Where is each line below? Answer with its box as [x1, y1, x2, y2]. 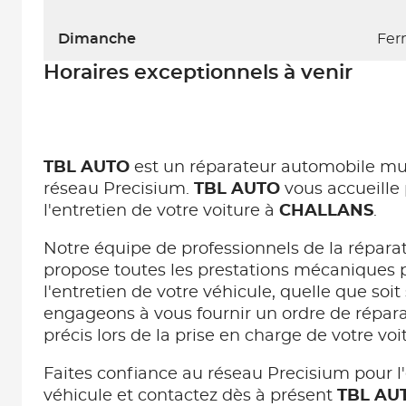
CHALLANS [279, 203, 373, 219]
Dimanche [58, 32, 136, 46]
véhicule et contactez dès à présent [43, 388, 337, 404]
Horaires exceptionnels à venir [43, 63, 353, 82]
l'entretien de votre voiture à [43, 203, 279, 219]
